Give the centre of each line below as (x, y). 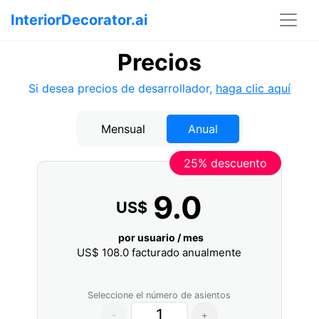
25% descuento (225, 163)
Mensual (123, 129)
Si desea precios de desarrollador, (122, 88)
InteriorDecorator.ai (79, 20)
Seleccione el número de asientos (159, 295)
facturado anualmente (185, 252)
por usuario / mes (161, 237)
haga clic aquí (253, 88)
